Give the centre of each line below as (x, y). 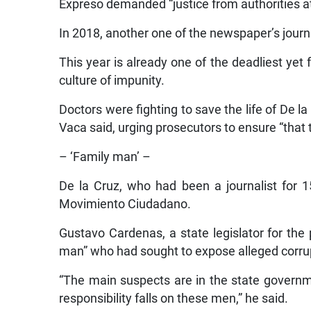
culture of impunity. (112, 81)
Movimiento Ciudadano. (125, 204)
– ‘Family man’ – (105, 157)
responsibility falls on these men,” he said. (174, 299)
